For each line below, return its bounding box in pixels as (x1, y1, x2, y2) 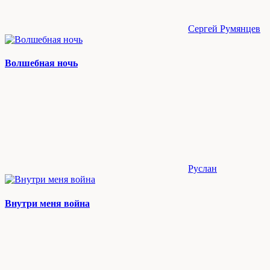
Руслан (188, 163, 217, 174)
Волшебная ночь (5, 58, 78, 69)
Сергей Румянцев (188, 23, 260, 34)
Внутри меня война (5, 198, 90, 209)
